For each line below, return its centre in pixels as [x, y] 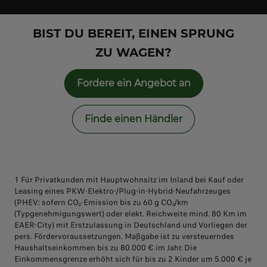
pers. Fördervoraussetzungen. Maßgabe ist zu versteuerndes [124, 236]
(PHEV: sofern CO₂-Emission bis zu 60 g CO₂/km [101, 202]
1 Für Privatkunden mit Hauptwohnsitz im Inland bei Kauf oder [129, 179]
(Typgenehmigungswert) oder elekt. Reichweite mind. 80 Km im [131, 213]
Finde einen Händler [133, 119]
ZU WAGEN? [133, 52]
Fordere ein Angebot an [133, 83]
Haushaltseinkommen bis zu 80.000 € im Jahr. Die [105, 247]
